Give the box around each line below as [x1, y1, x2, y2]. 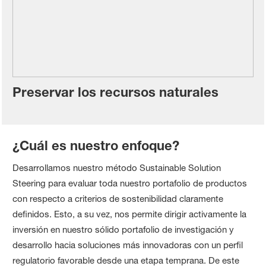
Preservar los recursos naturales [12, 84, 219, 100]
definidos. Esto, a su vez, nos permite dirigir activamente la [12, 208, 247, 220]
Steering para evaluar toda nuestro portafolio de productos [12, 178, 248, 189]
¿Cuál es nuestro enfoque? [12, 138, 180, 153]
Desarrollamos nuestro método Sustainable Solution [12, 162, 221, 173]
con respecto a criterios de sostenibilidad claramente [12, 193, 224, 204]
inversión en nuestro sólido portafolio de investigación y [12, 224, 235, 235]
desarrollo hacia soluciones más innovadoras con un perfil [12, 239, 243, 251]
